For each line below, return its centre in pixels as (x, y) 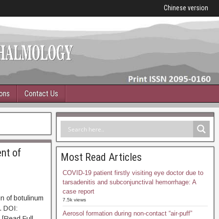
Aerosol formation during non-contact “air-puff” (127, 213)
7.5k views (74, 200)
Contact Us (41, 94)
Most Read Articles (101, 157)
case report (78, 191)
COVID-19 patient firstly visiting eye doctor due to (133, 173)
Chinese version (186, 8)
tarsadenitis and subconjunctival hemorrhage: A (129, 182)
